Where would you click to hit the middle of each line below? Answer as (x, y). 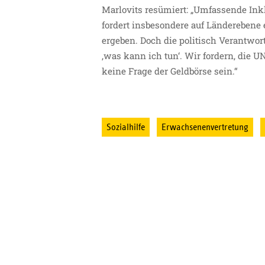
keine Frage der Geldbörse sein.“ (170, 71)
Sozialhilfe (126, 127)
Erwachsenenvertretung (205, 127)
